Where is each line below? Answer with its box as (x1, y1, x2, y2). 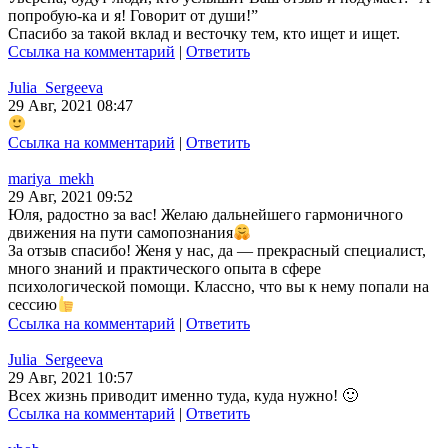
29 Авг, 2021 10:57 (8, 368, 133, 386)
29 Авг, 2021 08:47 (8, 97, 133, 115)
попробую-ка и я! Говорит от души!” (8, 7, 258, 25)
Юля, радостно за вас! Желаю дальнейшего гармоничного (8, 205, 403, 223)
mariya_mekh (8, 169, 94, 187)
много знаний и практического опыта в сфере (8, 260, 321, 278)
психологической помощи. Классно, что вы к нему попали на (8, 278, 429, 296)
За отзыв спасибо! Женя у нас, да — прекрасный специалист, (8, 242, 426, 260)
